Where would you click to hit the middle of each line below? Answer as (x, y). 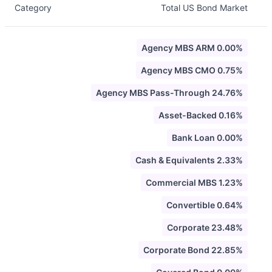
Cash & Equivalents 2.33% (189, 160)
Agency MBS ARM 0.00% (192, 48)
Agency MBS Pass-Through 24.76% (169, 93)
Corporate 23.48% (205, 227)
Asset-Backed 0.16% (201, 115)
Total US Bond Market (204, 8)
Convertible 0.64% (205, 205)
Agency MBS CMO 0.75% (192, 70)
